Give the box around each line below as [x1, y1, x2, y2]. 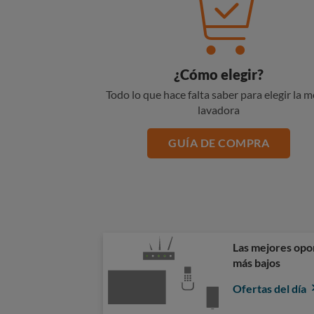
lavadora [198, 103, 240, 116]
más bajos [233, 256, 280, 269]
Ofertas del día [233, 282, 308, 295]
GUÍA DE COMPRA [168, 136, 269, 149]
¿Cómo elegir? [174, 66, 264, 83]
